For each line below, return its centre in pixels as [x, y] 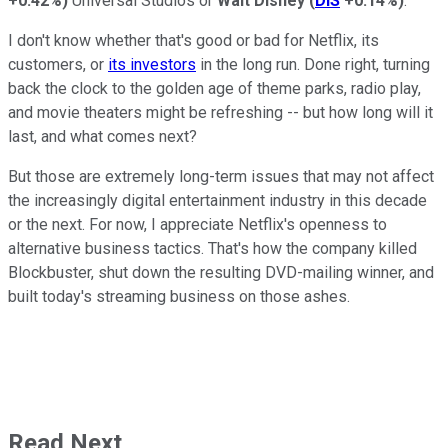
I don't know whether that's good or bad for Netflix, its [193, 41]
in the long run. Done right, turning [313, 65]
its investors [152, 65]
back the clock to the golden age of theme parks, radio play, [214, 89]
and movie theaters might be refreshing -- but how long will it [220, 113]
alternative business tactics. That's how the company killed [212, 249]
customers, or [58, 65]
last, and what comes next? [102, 137]
